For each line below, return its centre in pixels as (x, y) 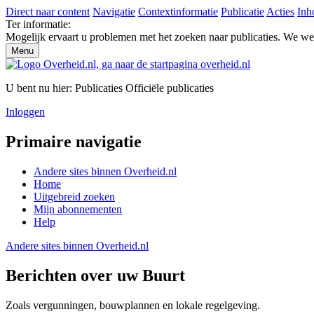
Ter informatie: (38, 24)
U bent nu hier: (40, 88)
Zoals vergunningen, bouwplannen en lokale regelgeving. (133, 305)
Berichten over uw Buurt (95, 275)
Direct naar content (48, 12)
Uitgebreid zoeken (74, 196)
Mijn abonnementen (78, 209)
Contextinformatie (178, 12)
